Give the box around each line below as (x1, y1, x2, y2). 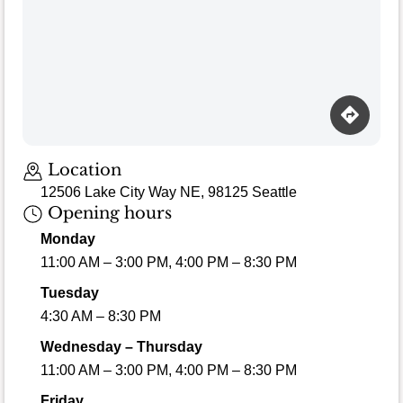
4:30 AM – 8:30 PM (40, 309, 161, 325)
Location (42, 160, 121, 181)
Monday (40, 231, 95, 247)
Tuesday (40, 285, 99, 301)
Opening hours (42, 202, 172, 223)
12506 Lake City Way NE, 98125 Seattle (40, 184, 297, 200)
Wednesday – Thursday (40, 339, 202, 355)
